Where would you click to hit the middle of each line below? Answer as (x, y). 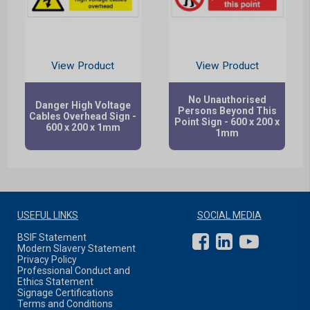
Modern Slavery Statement (76, 249)
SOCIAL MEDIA (229, 216)
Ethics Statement (55, 282)
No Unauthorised (227, 100)
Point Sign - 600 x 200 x (227, 122)
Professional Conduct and (74, 271)
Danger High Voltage (83, 106)
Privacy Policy (47, 260)
